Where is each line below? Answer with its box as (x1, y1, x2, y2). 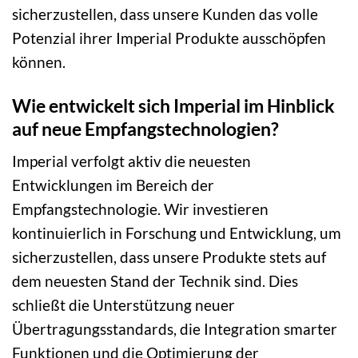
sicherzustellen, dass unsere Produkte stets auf (12, 248, 326, 267)
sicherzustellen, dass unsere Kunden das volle (12, 4, 318, 23)
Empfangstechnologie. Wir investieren (12, 200, 268, 219)
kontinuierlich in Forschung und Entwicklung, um (12, 224, 341, 243)
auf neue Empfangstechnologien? (12, 117, 279, 140)
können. (12, 52, 66, 71)
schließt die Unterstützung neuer (12, 296, 235, 315)
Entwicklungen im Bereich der (12, 176, 214, 195)
